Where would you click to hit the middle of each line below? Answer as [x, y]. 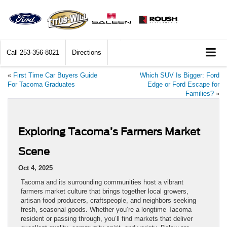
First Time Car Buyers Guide [55, 75]
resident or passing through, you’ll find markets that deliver [107, 218]
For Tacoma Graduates [41, 84]
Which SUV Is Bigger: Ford [180, 75]
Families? [200, 93]
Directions [87, 52]
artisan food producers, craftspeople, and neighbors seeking [108, 200]
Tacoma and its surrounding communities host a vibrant [102, 182]
